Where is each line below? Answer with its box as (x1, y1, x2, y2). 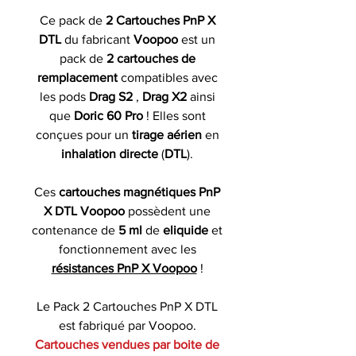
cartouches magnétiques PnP (59, 184, 220, 199)
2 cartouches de (106, 51, 195, 65)
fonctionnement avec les (58, 242, 196, 256)
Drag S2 (85, 89, 133, 103)
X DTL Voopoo (44, 203, 125, 218)
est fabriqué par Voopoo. (58, 318, 196, 332)
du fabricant (64, 32, 133, 46)
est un (181, 32, 215, 46)
